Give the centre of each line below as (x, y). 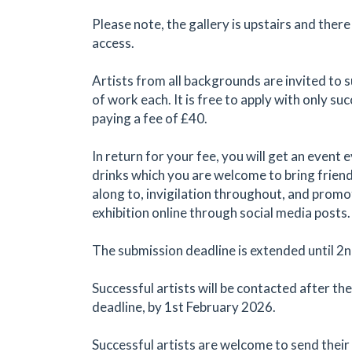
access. (113, 42)
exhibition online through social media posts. (221, 212)
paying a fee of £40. (150, 118)
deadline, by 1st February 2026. (184, 306)
